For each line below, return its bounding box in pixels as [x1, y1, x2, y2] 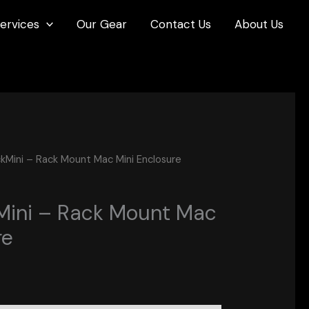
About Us [235, 16, 283, 32]
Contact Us [150, 16, 211, 32]
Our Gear [77, 16, 127, 32]
